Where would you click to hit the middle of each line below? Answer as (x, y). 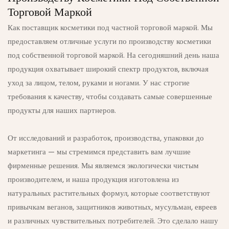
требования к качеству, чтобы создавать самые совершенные (110, 97)
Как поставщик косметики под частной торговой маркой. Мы (110, 28)
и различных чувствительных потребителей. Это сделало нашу (113, 222)
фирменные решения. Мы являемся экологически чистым (103, 166)
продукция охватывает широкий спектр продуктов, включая (108, 70)
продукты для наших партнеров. (62, 111)
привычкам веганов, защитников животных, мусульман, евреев (112, 208)
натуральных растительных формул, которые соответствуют (109, 194)
